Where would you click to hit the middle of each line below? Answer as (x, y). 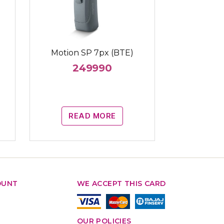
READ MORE (92, 115)
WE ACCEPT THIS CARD (121, 184)
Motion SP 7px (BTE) (92, 53)
